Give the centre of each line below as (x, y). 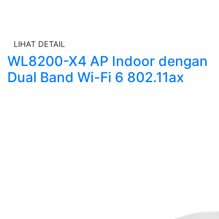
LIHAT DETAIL (39, 44)
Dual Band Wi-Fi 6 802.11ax (96, 77)
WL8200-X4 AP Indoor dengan (108, 61)
